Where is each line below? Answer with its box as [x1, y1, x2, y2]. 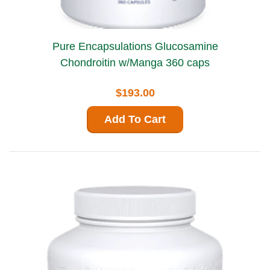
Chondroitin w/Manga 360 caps [60, 56, 210, 69]
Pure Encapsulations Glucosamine [52, 40, 155, 52]
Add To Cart [104, 113, 166, 125]
